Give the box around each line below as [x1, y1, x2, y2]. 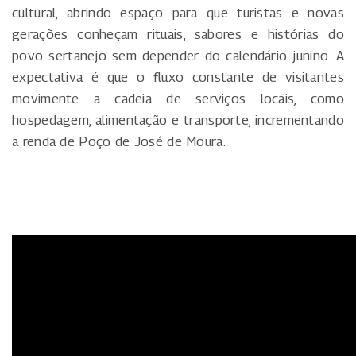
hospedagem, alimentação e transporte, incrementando [12, 111, 344, 128]
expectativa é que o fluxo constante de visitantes [12, 68, 344, 85]
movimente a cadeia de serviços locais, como [12, 90, 344, 106]
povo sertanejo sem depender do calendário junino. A [12, 47, 344, 64]
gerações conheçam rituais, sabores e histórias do [12, 25, 344, 42]
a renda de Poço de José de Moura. [12, 133, 226, 149]
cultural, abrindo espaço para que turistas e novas [12, 4, 344, 21]
